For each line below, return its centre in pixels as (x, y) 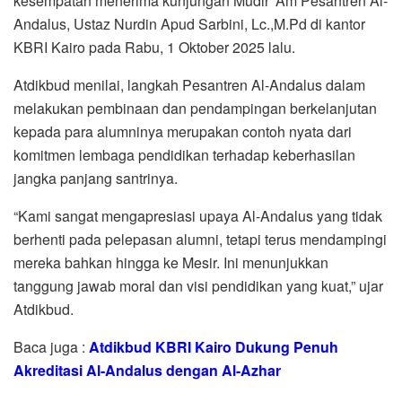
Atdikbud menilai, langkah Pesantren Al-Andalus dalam (189, 84)
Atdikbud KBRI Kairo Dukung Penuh (214, 346)
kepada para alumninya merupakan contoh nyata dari (183, 131)
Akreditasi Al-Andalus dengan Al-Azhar (147, 370)
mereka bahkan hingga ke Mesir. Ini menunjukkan (171, 262)
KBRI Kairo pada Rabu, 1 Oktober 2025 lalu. (154, 47)
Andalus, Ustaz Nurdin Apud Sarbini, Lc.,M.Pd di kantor (189, 23)
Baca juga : (51, 346)
